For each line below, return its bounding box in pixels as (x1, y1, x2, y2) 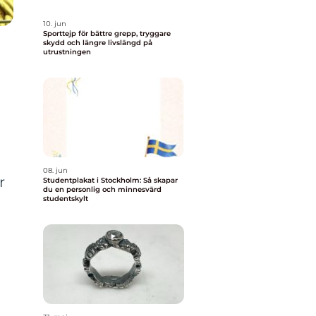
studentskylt (43, 194, 88, 203)
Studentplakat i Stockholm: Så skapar (43, 176, 178, 185)
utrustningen (43, 47, 91, 56)
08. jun (43, 166, 68, 175)
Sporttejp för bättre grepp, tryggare (43, 29, 171, 38)
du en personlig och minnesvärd (43, 185, 162, 194)
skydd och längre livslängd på (43, 38, 152, 47)
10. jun (43, 19, 66, 28)
